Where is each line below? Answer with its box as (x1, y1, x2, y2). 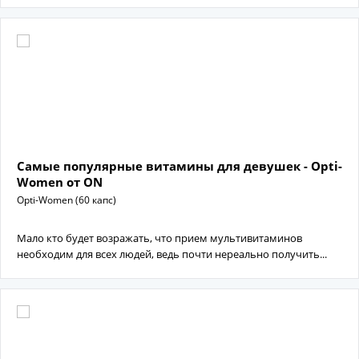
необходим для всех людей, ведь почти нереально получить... (17, 247, 327, 261)
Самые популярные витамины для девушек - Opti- (17, 158, 342, 174)
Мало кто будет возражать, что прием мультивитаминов (17, 231, 302, 245)
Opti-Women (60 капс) (17, 193, 116, 207)
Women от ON (17, 174, 103, 190)
